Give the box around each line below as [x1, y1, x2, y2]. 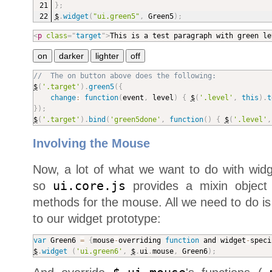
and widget [199, 236, 246, 245]
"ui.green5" [92, 12, 140, 21]
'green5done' [109, 115, 161, 124]
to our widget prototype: [32, 212, 161, 226]
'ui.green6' [75, 247, 123, 256]
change [50, 93, 76, 103]
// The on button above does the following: [33, 72, 216, 81]
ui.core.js [52, 179, 126, 194]
